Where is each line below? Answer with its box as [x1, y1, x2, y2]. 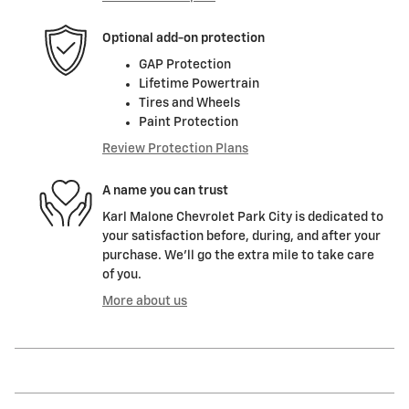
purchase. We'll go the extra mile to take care [102, 249, 374, 263]
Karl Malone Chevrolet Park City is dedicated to [102, 211, 383, 225]
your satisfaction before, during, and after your [102, 230, 381, 244]
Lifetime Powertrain [139, 78, 259, 91]
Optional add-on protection [102, 31, 265, 45]
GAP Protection [139, 58, 231, 72]
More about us [102, 295, 187, 309]
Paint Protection [139, 116, 238, 130]
